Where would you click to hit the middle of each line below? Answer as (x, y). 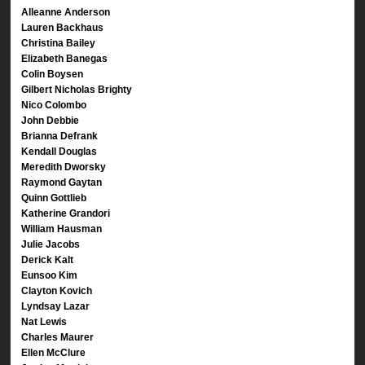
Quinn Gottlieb (54, 198)
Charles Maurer (58, 337)
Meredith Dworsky (64, 167)
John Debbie (51, 120)
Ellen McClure (54, 352)
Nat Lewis (44, 321)
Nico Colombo (54, 105)
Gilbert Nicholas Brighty (77, 89)
